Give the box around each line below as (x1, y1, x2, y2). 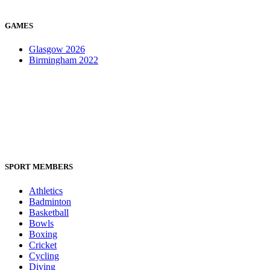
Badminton (29, 196, 71, 207)
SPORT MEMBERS (5, 162, 75, 172)
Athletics (29, 185, 63, 196)
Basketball (29, 207, 69, 218)
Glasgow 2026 (29, 44, 85, 55)
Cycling (29, 250, 59, 261)
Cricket (29, 239, 57, 250)
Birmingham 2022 (29, 55, 98, 66)
